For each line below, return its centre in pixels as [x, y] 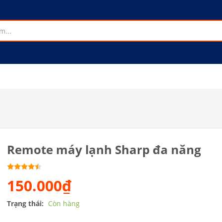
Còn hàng [64, 203]
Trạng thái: [26, 203]
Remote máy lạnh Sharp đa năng [104, 149]
